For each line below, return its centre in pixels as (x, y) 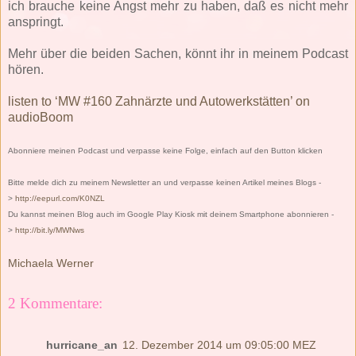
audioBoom (41, 117)
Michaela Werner (51, 263)
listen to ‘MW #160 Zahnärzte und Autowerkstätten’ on (159, 101)
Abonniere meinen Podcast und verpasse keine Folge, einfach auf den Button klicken (165, 150)
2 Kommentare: (55, 304)
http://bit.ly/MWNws (50, 230)
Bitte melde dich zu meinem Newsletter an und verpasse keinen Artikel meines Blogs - (164, 182)
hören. (26, 69)
